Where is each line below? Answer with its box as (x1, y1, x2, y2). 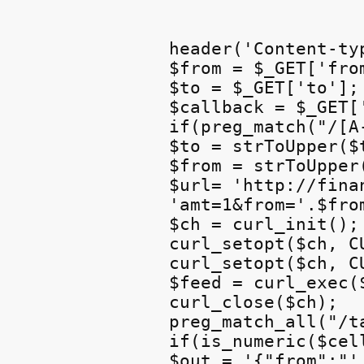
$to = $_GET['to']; (169, 77, 360, 97)
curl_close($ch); (169, 292, 339, 312)
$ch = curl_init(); (169, 214, 360, 234)
